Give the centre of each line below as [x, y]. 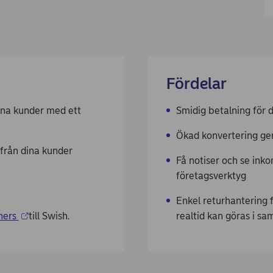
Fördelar [197, 83]
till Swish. [50, 216]
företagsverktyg [211, 176]
